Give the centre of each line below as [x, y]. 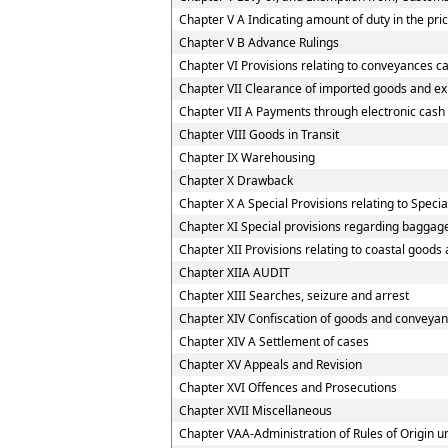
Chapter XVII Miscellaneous [255, 410]
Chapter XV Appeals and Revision [270, 364]
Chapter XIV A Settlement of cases [273, 341]
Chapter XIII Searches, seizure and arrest [293, 295]
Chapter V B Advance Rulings [258, 42]
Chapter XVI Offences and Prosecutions [287, 387]
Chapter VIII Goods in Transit [258, 134]
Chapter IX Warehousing [246, 157]
